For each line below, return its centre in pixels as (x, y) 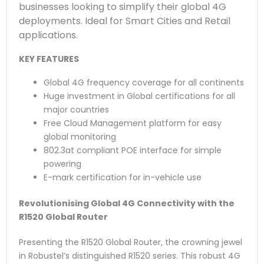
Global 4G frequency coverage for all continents (144, 82)
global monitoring (80, 136)
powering (62, 164)
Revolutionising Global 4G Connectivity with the (127, 203)
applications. (48, 35)
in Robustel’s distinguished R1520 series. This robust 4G (130, 255)
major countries (76, 109)
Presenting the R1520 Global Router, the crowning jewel (131, 242)
